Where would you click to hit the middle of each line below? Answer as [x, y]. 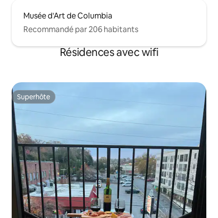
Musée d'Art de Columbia [68, 16]
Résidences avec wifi [109, 52]
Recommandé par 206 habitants [81, 29]
